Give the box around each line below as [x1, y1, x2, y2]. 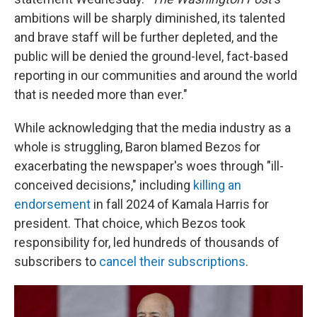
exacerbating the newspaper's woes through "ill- [14, 158, 284, 174]
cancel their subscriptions [99, 254, 246, 270]
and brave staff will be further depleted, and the [14, 30, 278, 45]
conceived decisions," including [14, 178, 193, 193]
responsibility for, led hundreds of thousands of [14, 235, 279, 250]
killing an [193, 178, 241, 193]
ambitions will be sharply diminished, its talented [14, 11, 285, 26]
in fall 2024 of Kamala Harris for [91, 197, 269, 212]
